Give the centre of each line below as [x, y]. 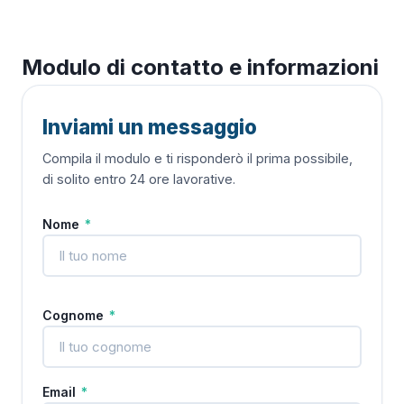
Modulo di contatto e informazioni [200, 67]
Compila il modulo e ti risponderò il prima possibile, [197, 158]
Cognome [75, 315]
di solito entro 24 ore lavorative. [139, 179]
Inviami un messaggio [150, 127]
